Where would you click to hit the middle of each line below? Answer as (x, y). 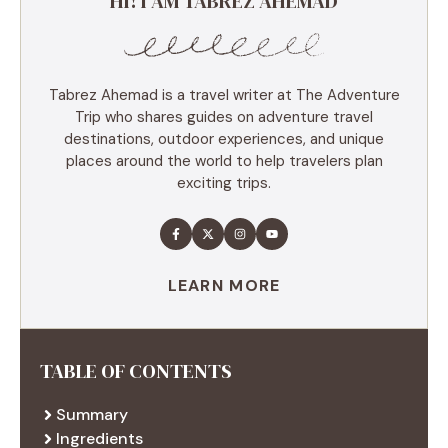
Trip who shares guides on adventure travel (224, 116)
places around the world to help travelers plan (224, 160)
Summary (92, 414)
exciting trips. (224, 182)
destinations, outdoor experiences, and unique (224, 138)
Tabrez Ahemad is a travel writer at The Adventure (224, 94)
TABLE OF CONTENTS (136, 370)
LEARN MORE (224, 285)
